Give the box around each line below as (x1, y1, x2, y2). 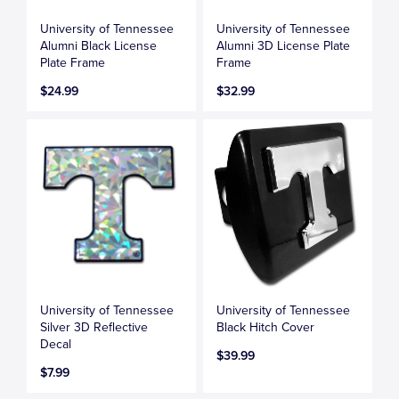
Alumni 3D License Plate (216, 37, 351, 53)
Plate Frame (40, 54, 106, 70)
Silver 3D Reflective (40, 319, 149, 335)
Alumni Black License (40, 37, 158, 53)
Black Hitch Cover (216, 319, 315, 335)
